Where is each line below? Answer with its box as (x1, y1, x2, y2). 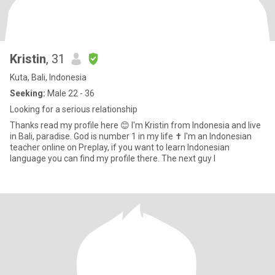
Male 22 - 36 (45, 88, 95, 98)
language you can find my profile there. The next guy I (161, 153, 215, 163)
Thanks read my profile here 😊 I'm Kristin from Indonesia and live (10, 120, 261, 130)
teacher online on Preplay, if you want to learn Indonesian (10, 142, 230, 152)
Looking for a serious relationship (10, 104, 137, 114)
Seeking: (10, 88, 45, 98)
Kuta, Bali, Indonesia (10, 72, 87, 82)
